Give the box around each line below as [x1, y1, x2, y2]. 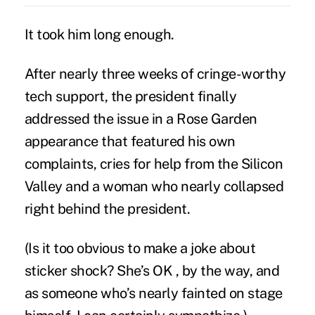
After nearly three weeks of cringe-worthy [24, 65, 286, 82]
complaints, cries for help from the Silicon [24, 155, 283, 172]
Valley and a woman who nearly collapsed [24, 177, 284, 195]
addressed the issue [24, 110, 149, 127]
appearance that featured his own [24, 132, 236, 150]
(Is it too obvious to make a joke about [24, 239, 256, 257]
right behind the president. [24, 200, 191, 217]
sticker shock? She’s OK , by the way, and [24, 262, 280, 279]
